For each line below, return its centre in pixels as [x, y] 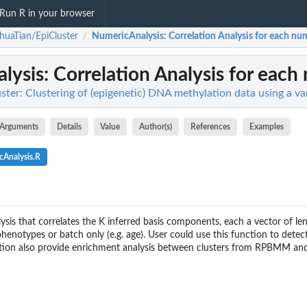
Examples [266, 127]
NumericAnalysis [128, 37]
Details [70, 127]
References [211, 127]
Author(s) [155, 127]
